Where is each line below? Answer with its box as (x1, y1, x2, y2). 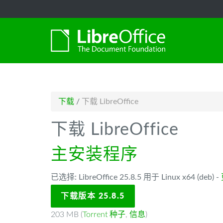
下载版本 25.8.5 (61, 192, 125, 200)
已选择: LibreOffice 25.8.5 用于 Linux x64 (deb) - (51, 173, 221, 181)
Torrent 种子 (83, 211, 125, 219)
